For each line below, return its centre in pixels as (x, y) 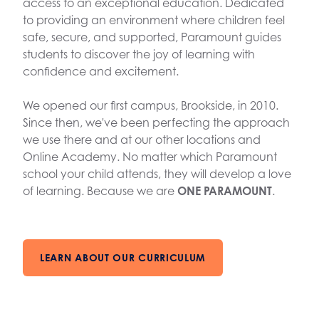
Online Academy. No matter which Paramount (150, 156)
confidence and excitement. (101, 71)
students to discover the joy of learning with (139, 54)
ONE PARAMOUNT (225, 190)
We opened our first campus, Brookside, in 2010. (151, 105)
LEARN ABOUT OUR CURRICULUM (123, 257)
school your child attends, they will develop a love (157, 173)
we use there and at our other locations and (142, 139)
